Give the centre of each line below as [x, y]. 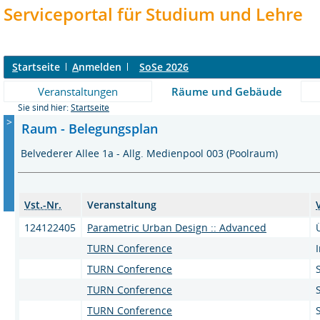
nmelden [100, 67]
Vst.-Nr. [43, 204]
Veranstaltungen [78, 91]
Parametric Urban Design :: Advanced [177, 227]
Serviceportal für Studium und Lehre [153, 14]
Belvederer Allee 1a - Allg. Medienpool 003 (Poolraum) [151, 153]
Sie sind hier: [44, 107]
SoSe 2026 [164, 67]
